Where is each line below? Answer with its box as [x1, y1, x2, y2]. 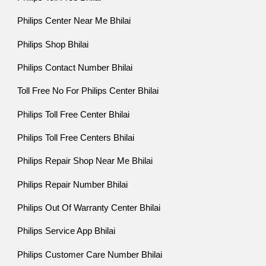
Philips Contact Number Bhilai [17, 63, 133, 73]
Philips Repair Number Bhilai [17, 179, 128, 189]
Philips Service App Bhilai [17, 226, 116, 236]
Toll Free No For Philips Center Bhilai [17, 86, 159, 96]
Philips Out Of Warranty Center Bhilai [17, 203, 161, 213]
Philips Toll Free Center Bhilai [17, 109, 130, 119]
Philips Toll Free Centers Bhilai [17, 133, 135, 143]
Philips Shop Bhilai [17, 39, 89, 49]
